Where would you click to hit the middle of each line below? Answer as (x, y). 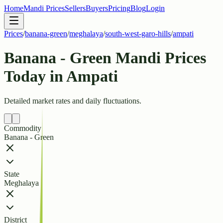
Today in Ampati (61, 76)
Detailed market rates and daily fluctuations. (73, 101)
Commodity (23, 128)
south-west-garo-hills (138, 34)
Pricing (119, 8)
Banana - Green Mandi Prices (105, 58)
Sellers (75, 8)
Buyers (97, 8)
